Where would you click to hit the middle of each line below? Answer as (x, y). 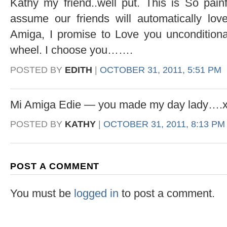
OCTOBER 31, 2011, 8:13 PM (164, 124)
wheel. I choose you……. (71, 50)
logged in (96, 193)
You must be (42, 193)
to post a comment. (167, 193)
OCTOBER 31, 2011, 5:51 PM (161, 70)
